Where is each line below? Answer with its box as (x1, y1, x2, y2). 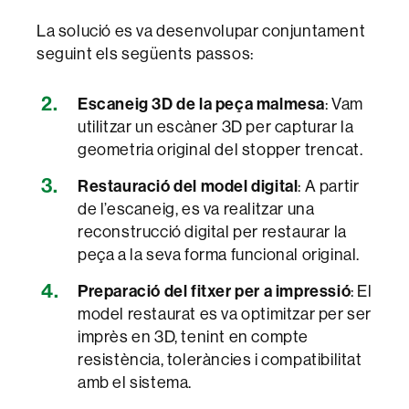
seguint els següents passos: (37, 42, 254, 64)
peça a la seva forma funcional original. (78, 243, 361, 265)
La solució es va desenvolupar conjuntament (37, 19, 366, 41)
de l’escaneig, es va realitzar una (78, 197, 315, 219)
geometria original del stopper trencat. (78, 138, 363, 160)
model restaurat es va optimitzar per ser (78, 302, 372, 324)
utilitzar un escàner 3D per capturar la (78, 115, 354, 137)
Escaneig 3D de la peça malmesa (78, 92, 325, 114)
